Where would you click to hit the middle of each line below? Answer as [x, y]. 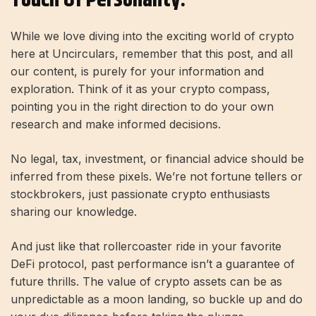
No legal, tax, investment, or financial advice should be [157, 159]
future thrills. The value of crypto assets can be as [146, 282]
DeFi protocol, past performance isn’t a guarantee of [153, 264]
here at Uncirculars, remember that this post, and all [152, 54]
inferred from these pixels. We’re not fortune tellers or [157, 177]
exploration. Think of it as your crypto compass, [140, 89]
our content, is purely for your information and [137, 72]
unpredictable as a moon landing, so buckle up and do [157, 299]
